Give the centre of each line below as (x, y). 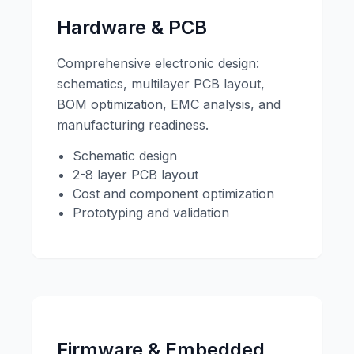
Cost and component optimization (173, 193)
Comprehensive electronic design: (158, 63)
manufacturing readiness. (133, 124)
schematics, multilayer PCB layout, (161, 83)
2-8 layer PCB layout (136, 174)
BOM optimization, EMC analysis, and (169, 104)
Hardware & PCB (132, 27)
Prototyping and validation (151, 212)
